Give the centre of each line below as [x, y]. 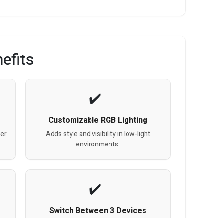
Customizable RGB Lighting [98, 120]
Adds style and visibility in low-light [98, 134]
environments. [98, 144]
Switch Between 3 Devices [98, 210]
